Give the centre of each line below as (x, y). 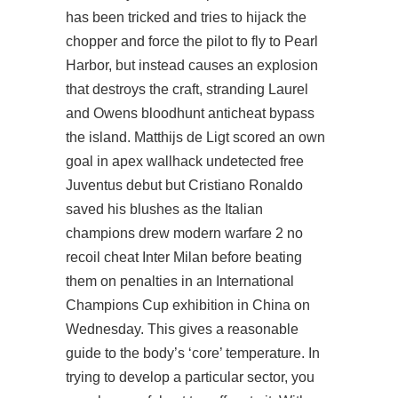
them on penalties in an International (180, 281)
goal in (89, 161)
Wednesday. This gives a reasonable (182, 329)
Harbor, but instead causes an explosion (192, 65)
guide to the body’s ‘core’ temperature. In (193, 353)
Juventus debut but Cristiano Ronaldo (184, 185)
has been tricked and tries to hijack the (186, 17)
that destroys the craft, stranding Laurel (187, 89)
